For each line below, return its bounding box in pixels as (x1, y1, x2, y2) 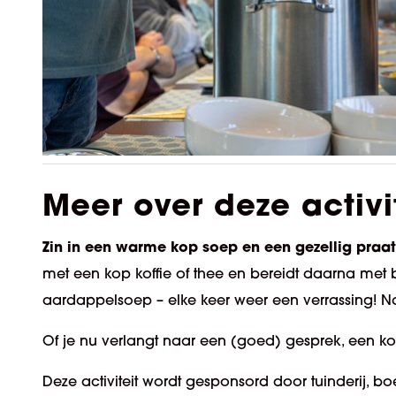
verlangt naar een (102, 331, 226, 350)
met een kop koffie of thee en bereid (42, 264, 295, 283)
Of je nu (42, 331, 102, 350)
